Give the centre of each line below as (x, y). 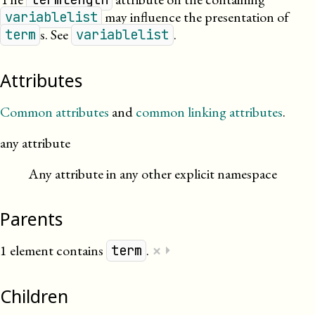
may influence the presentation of (196, 17)
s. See (56, 34)
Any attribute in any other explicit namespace (153, 174)
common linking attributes (209, 112)
